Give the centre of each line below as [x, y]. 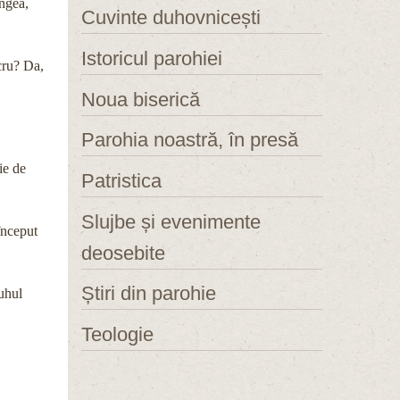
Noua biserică [141, 99]
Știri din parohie [149, 294]
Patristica [121, 180]
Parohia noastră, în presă [190, 140]
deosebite [123, 253]
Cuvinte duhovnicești [171, 18]
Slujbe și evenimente [171, 221]
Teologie [117, 334]
